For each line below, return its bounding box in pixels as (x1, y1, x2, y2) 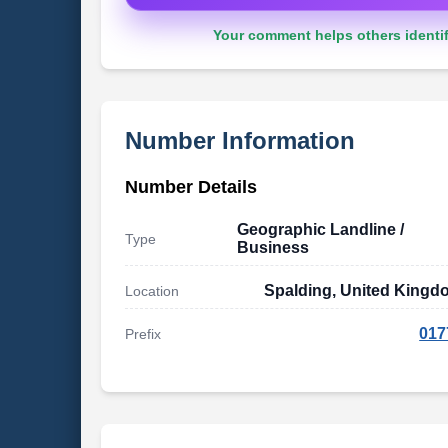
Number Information (124, 127, 355, 154)
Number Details (124, 177, 257, 197)
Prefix (124, 326, 161, 342)
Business (236, 239, 309, 256)
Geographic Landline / (236, 221, 404, 238)
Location (124, 283, 179, 299)
